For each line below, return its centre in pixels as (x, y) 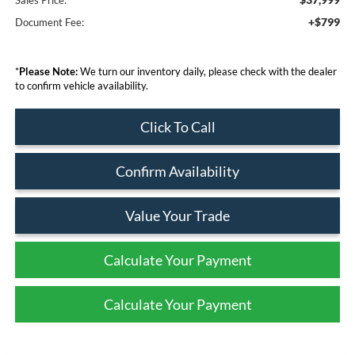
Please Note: (48, 71)
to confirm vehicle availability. (81, 85)
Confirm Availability (177, 171)
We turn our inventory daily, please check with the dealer (207, 71)
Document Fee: (49, 22)
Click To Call (177, 126)
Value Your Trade (177, 215)
